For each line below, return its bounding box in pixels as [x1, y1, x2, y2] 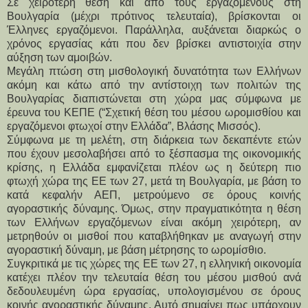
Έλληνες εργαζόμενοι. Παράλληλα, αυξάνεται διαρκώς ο [7, 23, 301, 36]
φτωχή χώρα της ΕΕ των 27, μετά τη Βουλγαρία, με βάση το [7, 175, 301, 187]
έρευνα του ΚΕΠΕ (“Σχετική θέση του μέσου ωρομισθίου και [7, 106, 301, 118]
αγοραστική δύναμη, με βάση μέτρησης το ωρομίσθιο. [7, 243, 266, 256]
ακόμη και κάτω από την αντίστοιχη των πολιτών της [7, 78, 301, 91]
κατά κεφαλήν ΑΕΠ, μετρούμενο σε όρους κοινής [7, 188, 301, 201]
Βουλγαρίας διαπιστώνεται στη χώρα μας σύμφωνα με [7, 92, 301, 104]
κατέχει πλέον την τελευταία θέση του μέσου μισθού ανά [7, 271, 301, 283]
